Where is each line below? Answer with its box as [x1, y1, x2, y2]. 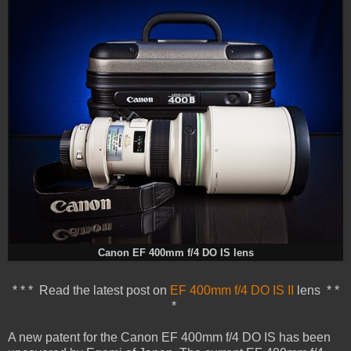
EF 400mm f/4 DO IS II [169, 284, 294, 298]
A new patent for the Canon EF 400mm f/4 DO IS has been [8, 331, 331, 345]
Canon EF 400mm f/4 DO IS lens [97, 248, 254, 259]
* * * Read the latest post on [12, 284, 170, 298]
